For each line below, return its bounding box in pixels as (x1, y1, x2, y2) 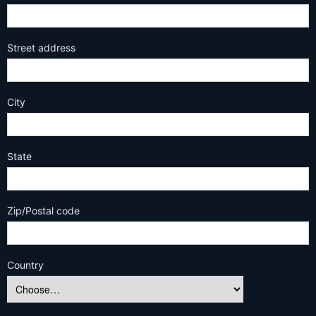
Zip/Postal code (7, 205, 80, 217)
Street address (7, 42, 75, 54)
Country (7, 259, 44, 271)
